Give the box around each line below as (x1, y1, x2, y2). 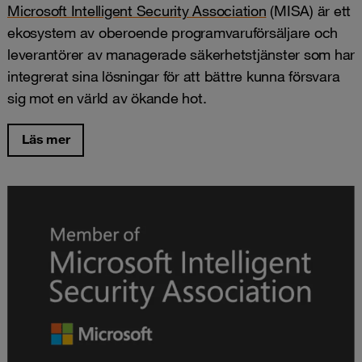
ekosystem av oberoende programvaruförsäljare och (7, 23, 338, 41)
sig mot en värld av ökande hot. (7, 88, 207, 107)
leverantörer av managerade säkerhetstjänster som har (7, 44, 355, 63)
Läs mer (22, 130, 70, 147)
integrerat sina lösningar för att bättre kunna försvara (7, 66, 340, 85)
